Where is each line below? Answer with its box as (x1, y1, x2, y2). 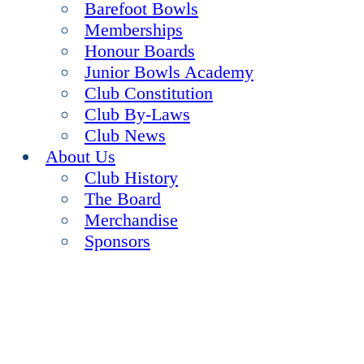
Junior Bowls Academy (84, 62, 253, 82)
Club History (84, 167, 178, 188)
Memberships (84, 19, 183, 40)
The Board (84, 188, 161, 209)
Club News (84, 125, 166, 145)
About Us (45, 146, 115, 167)
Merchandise (84, 210, 178, 230)
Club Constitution (84, 83, 213, 103)
